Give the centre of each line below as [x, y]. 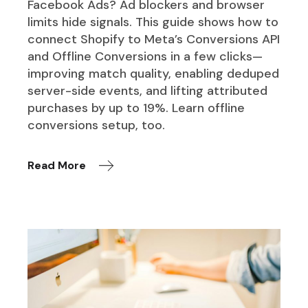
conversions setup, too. [97, 125]
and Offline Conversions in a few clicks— [145, 57]
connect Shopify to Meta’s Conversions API [154, 40]
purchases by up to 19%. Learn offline [136, 108]
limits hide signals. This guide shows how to [153, 22]
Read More [57, 166]
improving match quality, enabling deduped [154, 74]
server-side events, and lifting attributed [148, 91]
